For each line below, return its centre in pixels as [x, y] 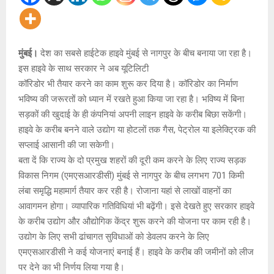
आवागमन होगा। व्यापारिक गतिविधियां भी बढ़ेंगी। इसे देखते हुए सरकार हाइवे [136, 206]
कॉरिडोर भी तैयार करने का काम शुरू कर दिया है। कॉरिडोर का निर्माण [128, 83]
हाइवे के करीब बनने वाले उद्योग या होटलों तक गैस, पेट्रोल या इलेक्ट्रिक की [137, 129]
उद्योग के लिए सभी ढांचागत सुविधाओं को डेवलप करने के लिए [114, 236]
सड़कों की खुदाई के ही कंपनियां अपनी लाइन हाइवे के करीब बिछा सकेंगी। [133, 114]
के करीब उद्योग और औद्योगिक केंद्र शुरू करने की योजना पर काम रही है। [135, 221]
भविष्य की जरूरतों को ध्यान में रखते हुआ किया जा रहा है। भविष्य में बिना [131, 99]
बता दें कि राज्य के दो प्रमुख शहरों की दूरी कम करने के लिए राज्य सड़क [132, 160]
